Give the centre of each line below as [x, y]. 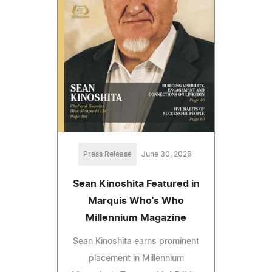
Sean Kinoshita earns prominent [136, 242]
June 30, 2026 [166, 155]
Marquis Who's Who [136, 201]
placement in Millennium [136, 259]
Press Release [107, 155]
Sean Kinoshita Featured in [136, 184]
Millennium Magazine [136, 218]
